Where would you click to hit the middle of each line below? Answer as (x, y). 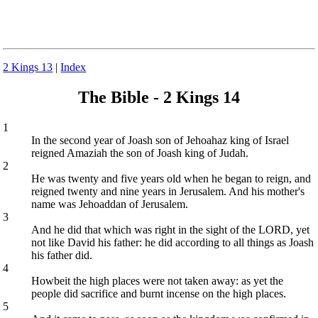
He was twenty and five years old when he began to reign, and (171, 178)
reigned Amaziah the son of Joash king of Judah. (140, 153)
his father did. (62, 255)
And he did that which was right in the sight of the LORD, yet (171, 229)
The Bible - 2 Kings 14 (159, 97)
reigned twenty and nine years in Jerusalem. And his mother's (168, 191)
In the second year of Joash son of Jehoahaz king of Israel (160, 140)
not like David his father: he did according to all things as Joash (173, 242)
